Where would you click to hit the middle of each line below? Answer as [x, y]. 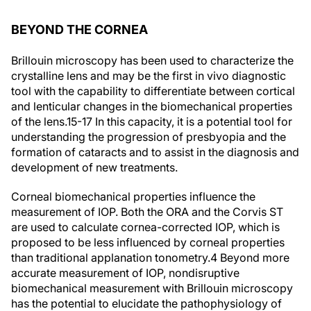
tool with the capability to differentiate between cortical [153, 91]
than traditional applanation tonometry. [111, 257]
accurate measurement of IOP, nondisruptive [125, 272]
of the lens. [39, 121]
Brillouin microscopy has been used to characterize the [152, 60]
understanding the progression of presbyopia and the [149, 136]
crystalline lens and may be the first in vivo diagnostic [149, 75]
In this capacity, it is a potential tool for [192, 121]
